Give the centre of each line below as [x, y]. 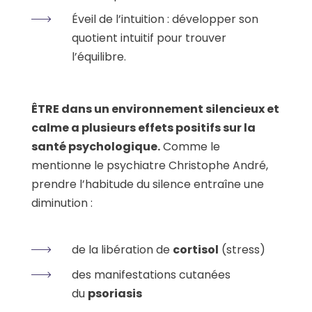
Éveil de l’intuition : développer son [165, 19]
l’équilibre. [99, 56]
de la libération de [122, 249]
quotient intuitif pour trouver [149, 38]
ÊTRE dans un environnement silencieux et [155, 109]
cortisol [196, 249]
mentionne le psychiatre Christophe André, [150, 165]
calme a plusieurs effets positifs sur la [143, 127]
